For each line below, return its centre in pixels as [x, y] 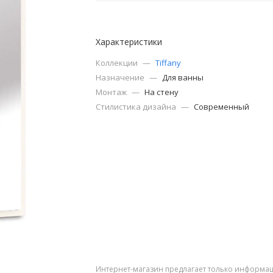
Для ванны [183, 77]
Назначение [121, 77]
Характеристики [129, 42]
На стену [162, 92]
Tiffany [168, 63]
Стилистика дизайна [137, 107]
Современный [222, 107]
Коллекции [118, 63]
